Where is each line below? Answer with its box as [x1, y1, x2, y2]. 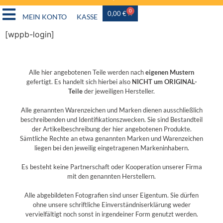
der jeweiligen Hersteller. [83, 87, 155, 95]
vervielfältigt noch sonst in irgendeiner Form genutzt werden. [25, 210, 198, 218]
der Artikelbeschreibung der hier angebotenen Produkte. [31, 124, 192, 133]
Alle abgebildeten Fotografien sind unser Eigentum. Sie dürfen [24, 191, 199, 199]
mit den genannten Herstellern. [67, 172, 156, 180]
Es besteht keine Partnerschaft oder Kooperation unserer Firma [21, 162, 202, 171]
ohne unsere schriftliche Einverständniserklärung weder [32, 200, 191, 209]
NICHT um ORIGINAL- [131, 77, 197, 86]
